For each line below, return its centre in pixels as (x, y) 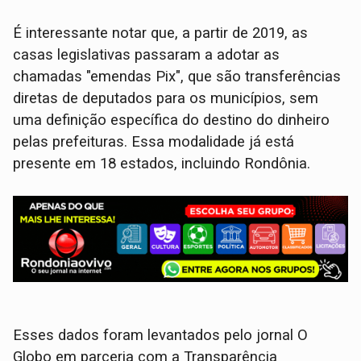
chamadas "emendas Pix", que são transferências (177, 76)
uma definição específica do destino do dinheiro (172, 120)
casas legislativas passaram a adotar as (147, 54)
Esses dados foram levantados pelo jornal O (161, 335)
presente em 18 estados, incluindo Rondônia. (162, 163)
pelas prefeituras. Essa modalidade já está (154, 141)
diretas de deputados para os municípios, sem (166, 98)
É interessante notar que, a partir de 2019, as (161, 33)
